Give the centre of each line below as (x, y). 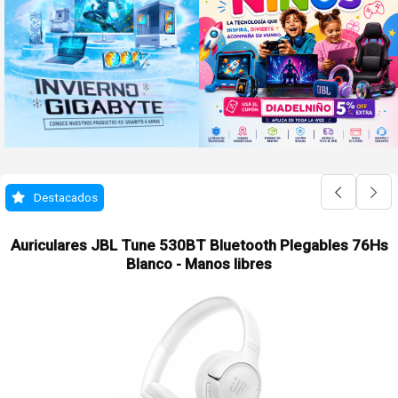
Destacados (66, 197)
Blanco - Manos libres (199, 264)
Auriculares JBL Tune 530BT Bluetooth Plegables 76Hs (199, 245)
